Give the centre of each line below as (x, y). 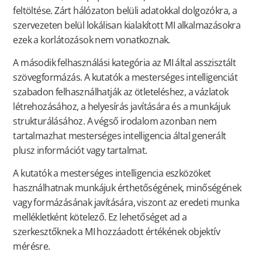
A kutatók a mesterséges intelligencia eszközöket (112, 173)
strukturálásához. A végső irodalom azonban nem (115, 121)
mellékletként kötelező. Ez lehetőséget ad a (100, 217)
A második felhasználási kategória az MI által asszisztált (125, 62)
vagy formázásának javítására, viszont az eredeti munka (126, 203)
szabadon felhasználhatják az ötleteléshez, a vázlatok (121, 92)
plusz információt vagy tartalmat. (80, 150)
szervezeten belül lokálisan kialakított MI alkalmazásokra (127, 25)
